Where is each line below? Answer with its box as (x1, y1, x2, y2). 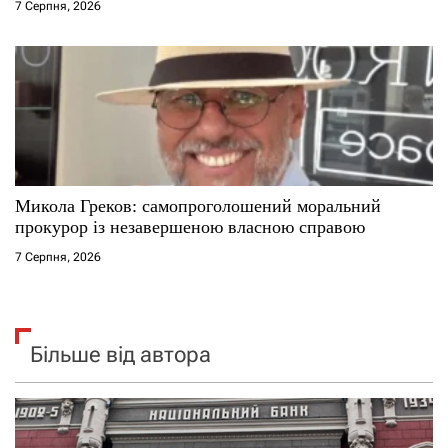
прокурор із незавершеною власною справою (15, 216, 365, 237)
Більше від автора (30, 341, 211, 367)
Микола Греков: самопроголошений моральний (15, 195, 381, 216)
